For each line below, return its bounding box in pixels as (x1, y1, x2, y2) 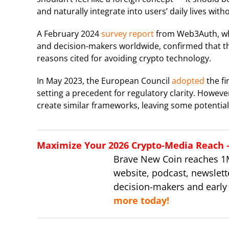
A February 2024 (37, 28, 101, 39)
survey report (101, 28, 154, 39)
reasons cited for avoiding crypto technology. (37, 52, 211, 64)
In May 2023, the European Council (37, 75, 172, 86)
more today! (113, 194, 169, 207)
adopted (172, 75, 204, 86)
